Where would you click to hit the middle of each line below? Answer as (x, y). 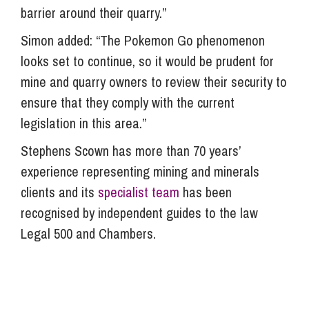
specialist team (139, 192)
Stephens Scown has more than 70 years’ (131, 151)
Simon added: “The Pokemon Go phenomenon (143, 41)
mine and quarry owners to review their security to (154, 82)
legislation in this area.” (83, 123)
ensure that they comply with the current (128, 103)
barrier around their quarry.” (93, 13)
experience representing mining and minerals (140, 172)
